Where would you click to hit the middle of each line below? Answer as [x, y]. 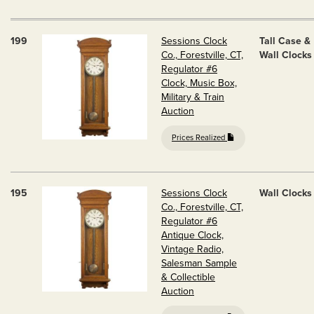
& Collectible [188, 277]
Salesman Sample [199, 263]
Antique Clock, [192, 235]
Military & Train [193, 97]
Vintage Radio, [192, 249]
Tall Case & [285, 41]
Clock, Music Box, [199, 83]
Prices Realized [199, 138]
